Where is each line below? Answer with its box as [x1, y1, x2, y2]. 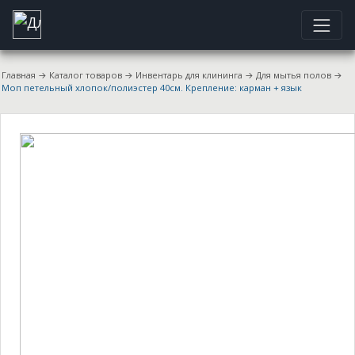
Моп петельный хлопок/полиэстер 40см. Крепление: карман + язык [2, 81, 302, 94]
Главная [2, 68, 36, 81]
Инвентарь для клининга [136, 68, 242, 81]
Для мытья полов [256, 68, 331, 81]
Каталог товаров [49, 68, 122, 81]
